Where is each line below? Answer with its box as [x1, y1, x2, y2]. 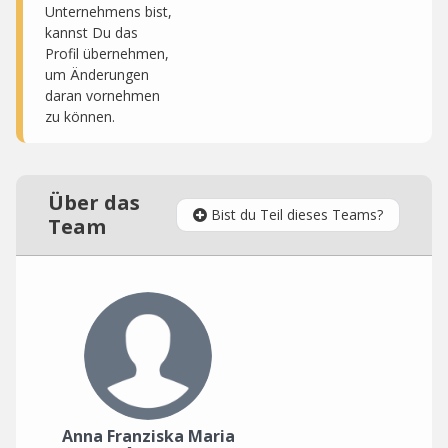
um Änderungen [45, 65, 149, 84]
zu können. [45, 107, 115, 126]
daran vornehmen [45, 86, 160, 105]
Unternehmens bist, [45, 2, 172, 21]
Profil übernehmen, [45, 44, 169, 63]
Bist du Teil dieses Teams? [211, 205, 383, 224]
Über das [48, 189, 140, 216]
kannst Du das [45, 23, 138, 42]
